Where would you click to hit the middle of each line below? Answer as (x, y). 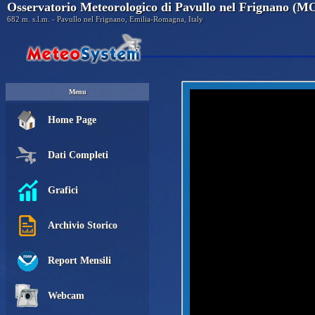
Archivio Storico (83, 225)
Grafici (63, 190)
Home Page (72, 120)
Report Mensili (79, 261)
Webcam (66, 296)
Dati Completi (78, 155)
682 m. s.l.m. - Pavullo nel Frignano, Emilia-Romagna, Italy (105, 19)
